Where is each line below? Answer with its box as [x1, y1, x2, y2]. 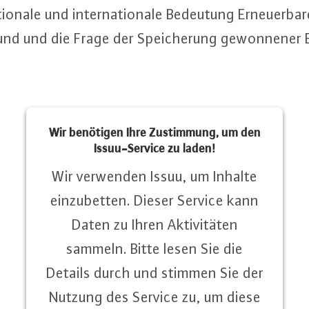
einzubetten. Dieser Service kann [50, 191, 259, 209]
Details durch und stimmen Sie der [46, 263, 263, 281]
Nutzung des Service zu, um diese [48, 288, 261, 306]
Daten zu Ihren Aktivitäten [71, 215, 238, 233]
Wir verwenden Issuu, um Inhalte [52, 167, 257, 185]
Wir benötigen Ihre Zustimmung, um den [48, 124, 261, 139]
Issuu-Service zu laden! [94, 140, 215, 155]
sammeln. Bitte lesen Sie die [66, 239, 243, 257]
